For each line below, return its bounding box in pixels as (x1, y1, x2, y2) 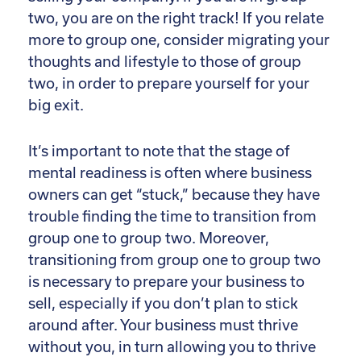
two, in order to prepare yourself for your (28, 74, 309, 92)
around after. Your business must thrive (28, 316, 298, 334)
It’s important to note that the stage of (28, 142, 290, 160)
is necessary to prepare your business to (28, 272, 305, 290)
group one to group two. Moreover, (28, 229, 269, 247)
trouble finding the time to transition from (28, 207, 317, 225)
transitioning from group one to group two (28, 251, 321, 268)
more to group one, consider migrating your (28, 31, 330, 48)
